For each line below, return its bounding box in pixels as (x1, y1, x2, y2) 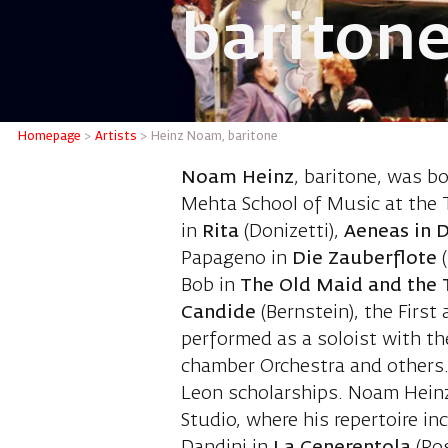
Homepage (18, 131, 82, 144)
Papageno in (181, 250, 293, 269)
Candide (181, 304, 257, 323)
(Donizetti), (239, 223, 340, 242)
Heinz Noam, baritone (151, 131, 279, 144)
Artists (95, 131, 138, 144)
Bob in (181, 277, 241, 296)
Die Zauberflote (292, 250, 443, 269)
